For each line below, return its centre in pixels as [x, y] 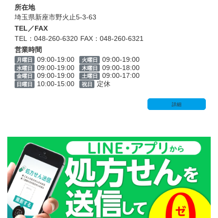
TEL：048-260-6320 [46, 38]
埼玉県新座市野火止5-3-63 [55, 17]
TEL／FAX [31, 28]
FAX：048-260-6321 [112, 38]
